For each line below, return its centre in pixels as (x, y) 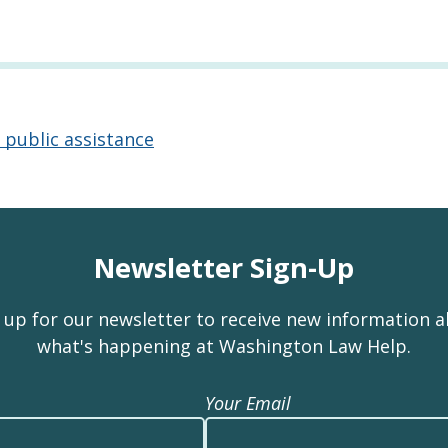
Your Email (248, 403)
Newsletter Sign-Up (224, 267)
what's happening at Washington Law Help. (224, 346)
